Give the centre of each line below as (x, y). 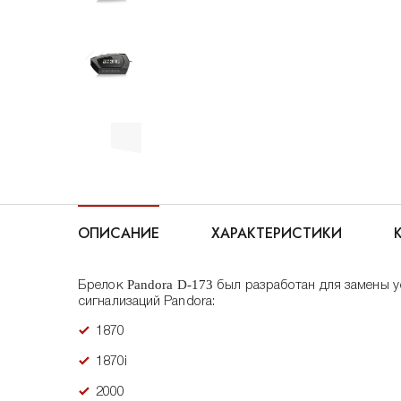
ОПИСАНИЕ (119, 233)
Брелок (102, 286)
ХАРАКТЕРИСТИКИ (277, 233)
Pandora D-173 (170, 285)
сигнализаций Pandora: (147, 302)
